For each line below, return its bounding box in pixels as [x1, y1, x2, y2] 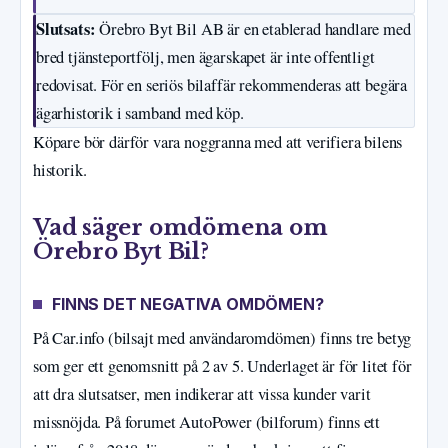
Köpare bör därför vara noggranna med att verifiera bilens [33, 130, 403, 153]
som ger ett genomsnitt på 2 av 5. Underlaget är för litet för [33, 354, 412, 377]
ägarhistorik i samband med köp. [36, 101, 244, 124]
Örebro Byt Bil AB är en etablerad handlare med [95, 17, 411, 40]
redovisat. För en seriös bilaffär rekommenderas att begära [36, 73, 408, 96]
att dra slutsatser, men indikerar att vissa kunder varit [33, 382, 371, 405]
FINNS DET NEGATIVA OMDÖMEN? [52, 294, 324, 315]
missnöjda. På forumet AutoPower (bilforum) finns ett [33, 410, 381, 433]
